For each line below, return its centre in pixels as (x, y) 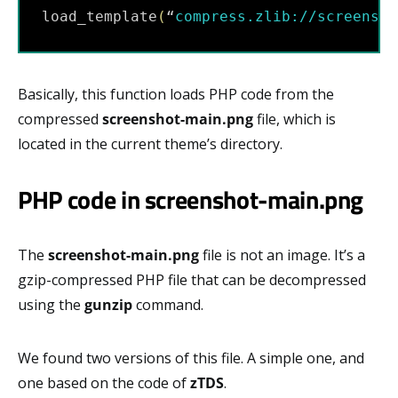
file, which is (295, 119)
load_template (99, 16)
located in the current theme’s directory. (150, 143)
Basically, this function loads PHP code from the (176, 94)
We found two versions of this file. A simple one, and (191, 358)
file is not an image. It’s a (282, 255)
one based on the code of (104, 382)
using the (51, 304)
